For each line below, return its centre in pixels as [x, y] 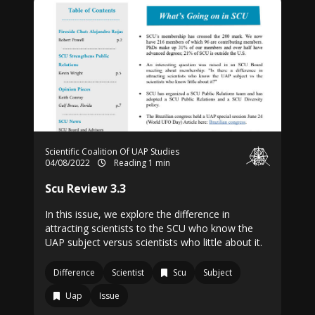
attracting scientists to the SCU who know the [149, 228]
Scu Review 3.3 [85, 188]
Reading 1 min [141, 163]
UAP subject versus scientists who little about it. [154, 242]
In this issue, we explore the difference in [137, 214]
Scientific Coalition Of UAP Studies [112, 152]
